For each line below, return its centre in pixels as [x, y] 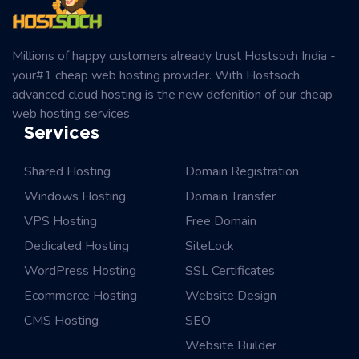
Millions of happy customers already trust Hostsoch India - [174, 56]
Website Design [231, 296]
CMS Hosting [61, 321]
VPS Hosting [61, 222]
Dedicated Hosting [77, 246]
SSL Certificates [230, 271]
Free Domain [221, 222]
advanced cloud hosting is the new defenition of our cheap [172, 95]
